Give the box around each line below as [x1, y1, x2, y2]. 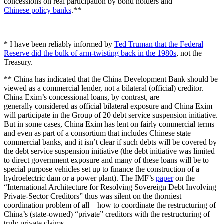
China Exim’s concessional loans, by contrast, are [4, 93, 159, 102]
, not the [176, 49, 202, 58]
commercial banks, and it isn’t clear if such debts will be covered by [4, 138, 217, 147]
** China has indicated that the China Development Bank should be [4, 75, 218, 84]
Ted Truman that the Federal [114, 40, 203, 49]
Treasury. [4, 58, 33, 67]
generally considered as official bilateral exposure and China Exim [4, 102, 212, 111]
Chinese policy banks [4, 6, 71, 15]
